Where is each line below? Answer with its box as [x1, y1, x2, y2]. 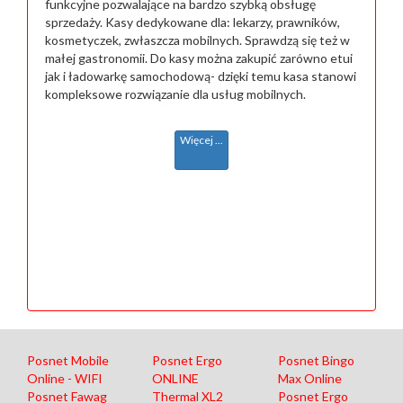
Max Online [277, 371, 342, 386]
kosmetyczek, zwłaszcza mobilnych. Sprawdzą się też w [45, 31, 350, 48]
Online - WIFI [27, 371, 103, 386]
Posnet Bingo [277, 353, 354, 368]
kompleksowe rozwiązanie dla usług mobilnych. [45, 85, 306, 102]
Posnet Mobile [27, 353, 109, 368]
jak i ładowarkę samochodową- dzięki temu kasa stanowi [45, 67, 356, 84]
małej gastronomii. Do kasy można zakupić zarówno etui [45, 49, 353, 66]
